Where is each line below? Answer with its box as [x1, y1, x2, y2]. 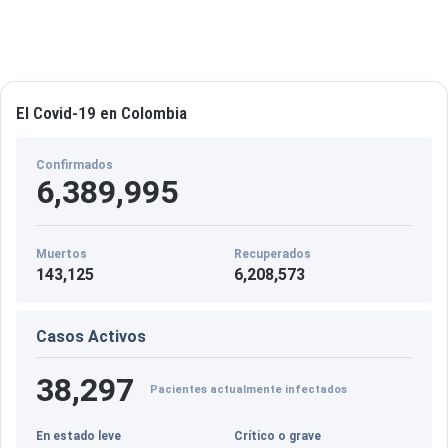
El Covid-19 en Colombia [16, 102, 187, 123]
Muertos [36, 246, 87, 261]
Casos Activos [36, 326, 146, 346]
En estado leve [36, 428, 121, 443]
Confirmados [36, 157, 113, 172]
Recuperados [234, 246, 311, 261]
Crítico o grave [234, 428, 321, 443]
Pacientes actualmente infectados [150, 383, 347, 397]
